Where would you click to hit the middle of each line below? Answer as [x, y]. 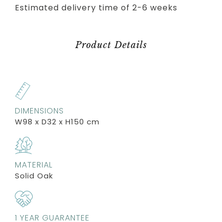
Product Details [111, 45]
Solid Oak [34, 175]
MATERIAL [34, 165]
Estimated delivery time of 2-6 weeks [96, 7]
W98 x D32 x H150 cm [57, 121]
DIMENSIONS [39, 111]
